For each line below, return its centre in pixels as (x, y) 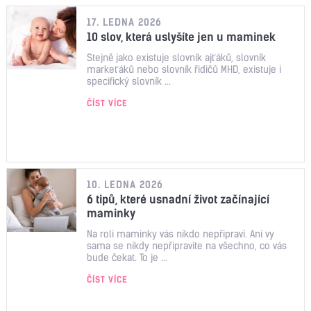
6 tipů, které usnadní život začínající (178, 199)
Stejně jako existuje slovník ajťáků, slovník (176, 58)
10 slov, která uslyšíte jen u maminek (181, 37)
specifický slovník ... (129, 81)
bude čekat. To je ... (127, 258)
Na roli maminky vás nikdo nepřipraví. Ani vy (180, 234)
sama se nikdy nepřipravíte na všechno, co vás (187, 246)
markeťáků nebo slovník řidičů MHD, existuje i (184, 69)
